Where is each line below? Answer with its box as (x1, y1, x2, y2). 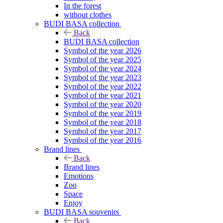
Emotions (64, 171, 94, 180)
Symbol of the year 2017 (64, 126, 141, 135)
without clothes (64, 10, 111, 19)
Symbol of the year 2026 (64, 46, 141, 55)
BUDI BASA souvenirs (44, 207, 119, 216)
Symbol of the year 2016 (64, 135, 141, 144)
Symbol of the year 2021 (64, 91, 141, 100)
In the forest (64, 1, 101, 10)
